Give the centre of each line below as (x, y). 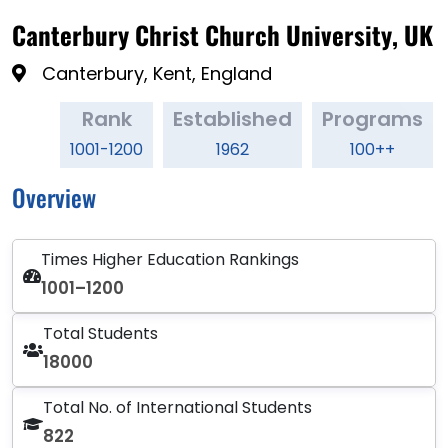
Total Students (100, 334)
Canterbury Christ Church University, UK (222, 35)
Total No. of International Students (177, 408)
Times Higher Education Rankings (170, 260)
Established (232, 119)
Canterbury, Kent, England (157, 74)
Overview (54, 197)
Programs (372, 119)
